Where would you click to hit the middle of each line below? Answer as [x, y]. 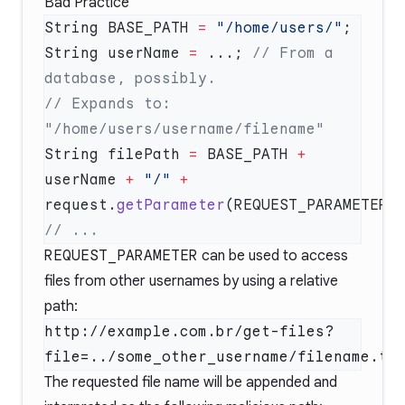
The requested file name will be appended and [191, 382]
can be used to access [273, 256]
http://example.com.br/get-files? [189, 332]
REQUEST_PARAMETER [121, 256]
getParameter [171, 205]
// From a [293, 53]
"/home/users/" [275, 28]
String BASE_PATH [121, 28]
